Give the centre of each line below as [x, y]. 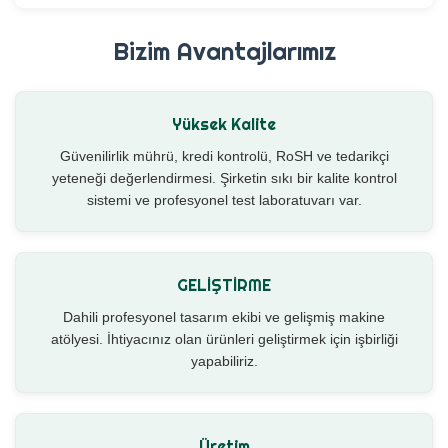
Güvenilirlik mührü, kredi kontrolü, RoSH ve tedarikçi [224, 156]
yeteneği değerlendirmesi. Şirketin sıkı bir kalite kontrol [224, 178]
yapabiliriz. [224, 361]
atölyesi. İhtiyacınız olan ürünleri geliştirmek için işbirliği [224, 339]
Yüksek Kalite [224, 125]
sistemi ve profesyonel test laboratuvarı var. [224, 200]
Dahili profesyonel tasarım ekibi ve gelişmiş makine [224, 317]
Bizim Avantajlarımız [224, 52]
